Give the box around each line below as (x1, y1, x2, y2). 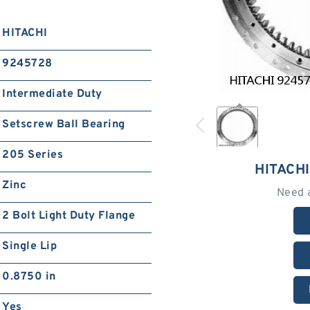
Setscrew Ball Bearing (2, 117, 125, 131)
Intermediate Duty (2, 86, 102, 101)
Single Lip (2, 239, 57, 253)
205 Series (2, 147, 64, 162)
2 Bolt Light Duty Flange (2, 208, 136, 223)
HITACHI (2, 26, 48, 40)
